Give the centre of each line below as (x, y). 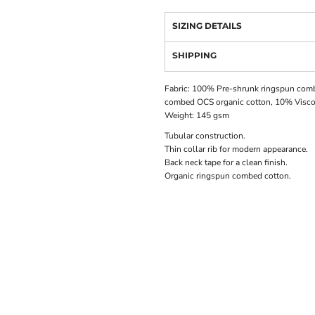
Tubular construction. (205, 136)
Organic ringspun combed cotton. (228, 176)
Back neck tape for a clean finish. (226, 163)
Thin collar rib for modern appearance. (236, 149)
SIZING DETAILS (207, 26)
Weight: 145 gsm (197, 116)
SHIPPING (194, 56)
